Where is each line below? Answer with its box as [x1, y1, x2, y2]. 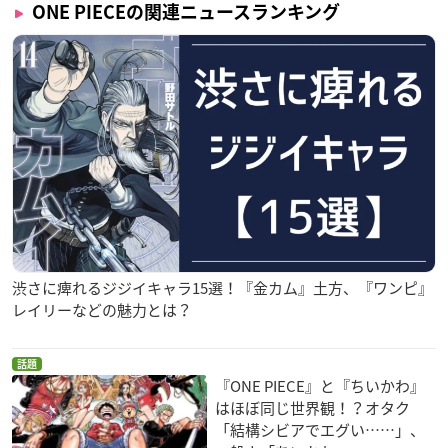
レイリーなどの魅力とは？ [12, 299, 192, 322]
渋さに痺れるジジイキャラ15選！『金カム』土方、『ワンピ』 [12, 277, 433, 300]
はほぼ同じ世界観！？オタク [215, 396, 411, 419]
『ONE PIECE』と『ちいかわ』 [215, 374, 426, 397]
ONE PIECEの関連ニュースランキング [32, 2, 340, 21]
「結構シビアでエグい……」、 [215, 418, 426, 441]
